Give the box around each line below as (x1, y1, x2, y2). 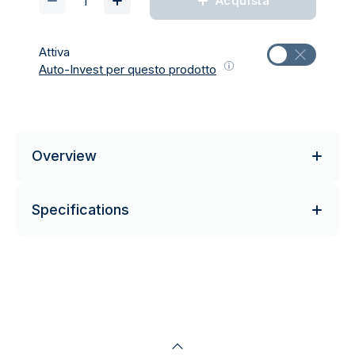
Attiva (39, 44, 70, 59)
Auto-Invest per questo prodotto (39, 62, 216, 77)
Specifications (32, 201, 129, 218)
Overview (32, 147, 97, 164)
